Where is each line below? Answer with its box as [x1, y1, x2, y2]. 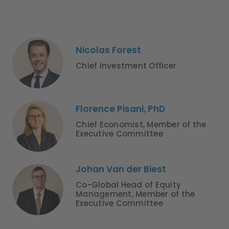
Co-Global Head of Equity [76, 179, 181, 191]
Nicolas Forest [76, 44, 141, 57]
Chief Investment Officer [76, 60, 176, 72]
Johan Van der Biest [76, 163, 166, 176]
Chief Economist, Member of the [76, 119, 207, 130]
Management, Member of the [76, 189, 195, 200]
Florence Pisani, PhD [76, 103, 165, 116]
